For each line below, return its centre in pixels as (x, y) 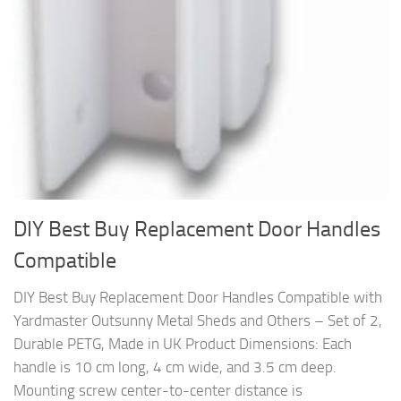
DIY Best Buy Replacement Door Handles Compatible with (198, 298)
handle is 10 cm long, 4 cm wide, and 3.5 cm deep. (175, 367)
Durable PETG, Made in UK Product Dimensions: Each (183, 344)
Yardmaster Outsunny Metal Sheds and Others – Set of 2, (198, 321)
